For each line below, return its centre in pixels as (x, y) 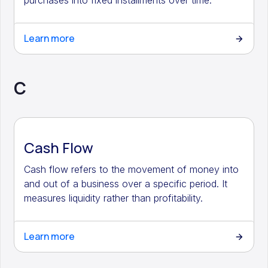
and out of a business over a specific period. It (126, 184)
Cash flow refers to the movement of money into (132, 169)
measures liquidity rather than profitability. (114, 198)
